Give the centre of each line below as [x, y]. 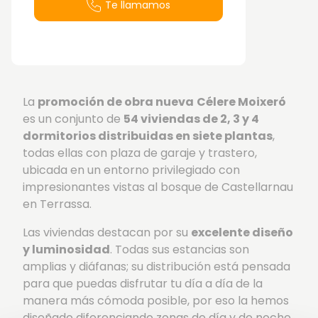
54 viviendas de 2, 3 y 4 [191, 119]
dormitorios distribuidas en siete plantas [148, 136]
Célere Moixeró [241, 102]
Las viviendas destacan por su [107, 232]
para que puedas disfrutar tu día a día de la [143, 283]
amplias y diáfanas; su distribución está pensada [157, 266]
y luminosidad [66, 249]
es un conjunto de [73, 119]
